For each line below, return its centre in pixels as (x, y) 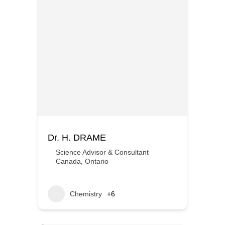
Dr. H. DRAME (77, 138)
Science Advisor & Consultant (102, 152)
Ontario (97, 161)
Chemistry (86, 194)
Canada (68, 161)
